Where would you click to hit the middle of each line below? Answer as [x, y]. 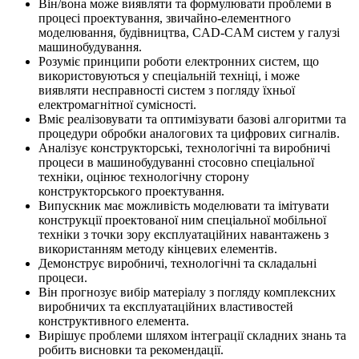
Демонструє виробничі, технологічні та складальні [177, 264]
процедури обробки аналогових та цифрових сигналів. [189, 134]
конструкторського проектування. [131, 192]
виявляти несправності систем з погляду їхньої [167, 91]
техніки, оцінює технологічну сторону [144, 177]
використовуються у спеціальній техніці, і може [169, 76]
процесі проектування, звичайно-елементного [165, 18]
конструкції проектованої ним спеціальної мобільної [182, 220]
